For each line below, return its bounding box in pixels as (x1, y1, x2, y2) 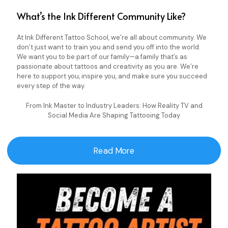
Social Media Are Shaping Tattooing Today (48, 110, 180, 120)
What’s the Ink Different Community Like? (17, 9, 186, 22)
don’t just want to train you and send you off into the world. (17, 42, 201, 51)
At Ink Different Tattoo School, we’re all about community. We (17, 33, 207, 42)
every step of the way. (17, 81, 85, 90)
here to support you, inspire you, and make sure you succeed (17, 71, 207, 80)
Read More (93, 145, 135, 156)
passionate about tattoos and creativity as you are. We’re (17, 62, 198, 71)
